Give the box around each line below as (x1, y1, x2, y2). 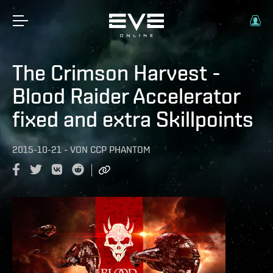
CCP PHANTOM (90, 144, 151, 155)
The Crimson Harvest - (12, 60, 221, 85)
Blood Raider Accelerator (12, 83, 240, 108)
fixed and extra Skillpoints (12, 106, 253, 132)
